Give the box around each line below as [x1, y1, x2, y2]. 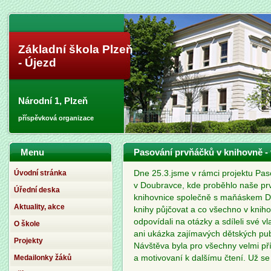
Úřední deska [14, 186, 60, 194]
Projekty [14, 237, 43, 245]
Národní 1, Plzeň [18, 96, 88, 106]
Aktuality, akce [14, 203, 65, 211]
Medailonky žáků [14, 253, 71, 262]
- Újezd [18, 56, 56, 69]
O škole [14, 220, 40, 228]
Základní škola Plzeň [18, 43, 133, 56]
